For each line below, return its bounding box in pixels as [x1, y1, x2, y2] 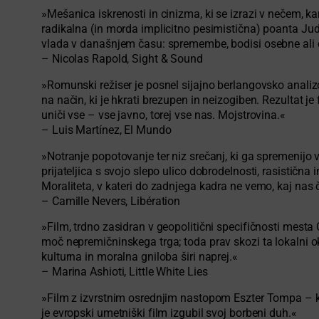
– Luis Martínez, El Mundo [41, 124, 172, 137]
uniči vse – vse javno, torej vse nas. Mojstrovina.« [41, 109, 286, 122]
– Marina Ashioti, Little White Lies [41, 266, 208, 279]
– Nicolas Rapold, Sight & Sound [41, 53, 203, 66]
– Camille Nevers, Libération [41, 194, 181, 208]
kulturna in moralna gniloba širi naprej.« [41, 251, 238, 264]
